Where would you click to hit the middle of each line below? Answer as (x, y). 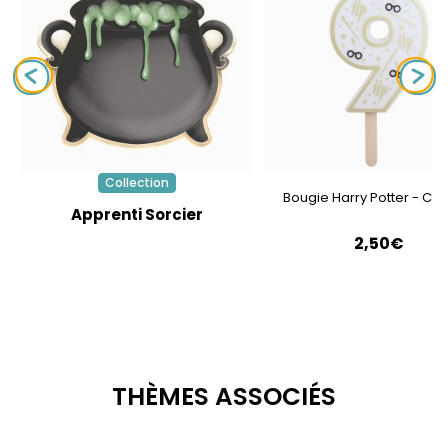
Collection (137, 183)
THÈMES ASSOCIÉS (224, 397)
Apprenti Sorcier (137, 215)
